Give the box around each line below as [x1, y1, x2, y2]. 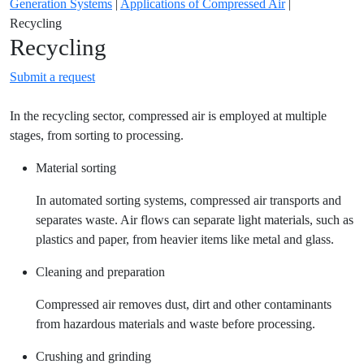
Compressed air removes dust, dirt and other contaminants [36, 297, 331, 311]
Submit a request [10, 69, 95, 84]
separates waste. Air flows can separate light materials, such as [36, 212, 353, 227]
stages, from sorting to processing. [10, 128, 184, 142]
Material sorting [36, 160, 116, 175]
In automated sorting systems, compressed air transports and [36, 193, 341, 207]
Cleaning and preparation [36, 264, 165, 279]
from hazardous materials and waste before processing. [36, 316, 315, 331]
